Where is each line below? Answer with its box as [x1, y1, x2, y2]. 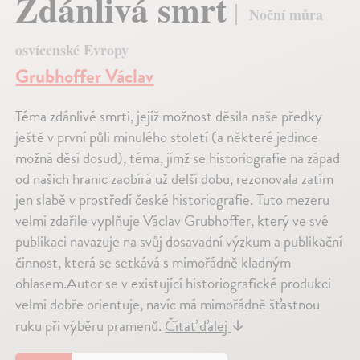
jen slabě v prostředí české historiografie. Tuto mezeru [15, 187, 330, 211]
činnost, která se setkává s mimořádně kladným [15, 250, 292, 274]
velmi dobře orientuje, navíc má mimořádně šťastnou [15, 292, 321, 316]
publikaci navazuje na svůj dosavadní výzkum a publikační [15, 229, 343, 253]
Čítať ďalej [165, 313, 231, 337]
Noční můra [249, 4, 324, 26]
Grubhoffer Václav [15, 61, 154, 91]
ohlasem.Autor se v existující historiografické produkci [15, 271, 332, 295]
